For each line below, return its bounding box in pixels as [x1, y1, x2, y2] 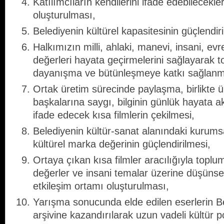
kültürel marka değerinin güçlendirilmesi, [33, 138, 210, 150]
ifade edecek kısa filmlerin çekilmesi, [33, 109, 194, 121]
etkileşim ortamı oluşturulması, [33, 180, 169, 192]
